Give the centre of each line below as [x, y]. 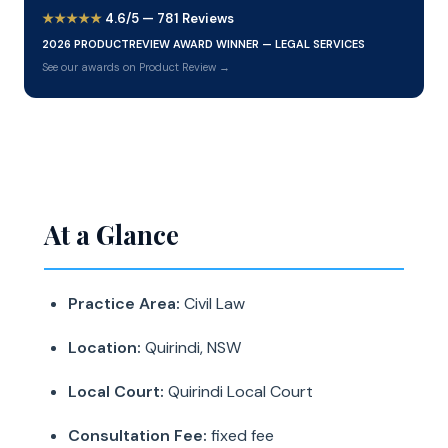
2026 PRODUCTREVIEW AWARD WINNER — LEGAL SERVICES [203, 44]
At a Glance [111, 234]
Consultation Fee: [137, 435]
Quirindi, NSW [191, 347]
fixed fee [240, 435]
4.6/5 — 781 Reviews [168, 18]
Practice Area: [124, 303]
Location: [104, 347]
